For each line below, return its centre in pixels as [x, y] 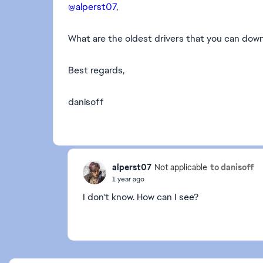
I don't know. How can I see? [141, 197]
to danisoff [232, 167]
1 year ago [128, 179]
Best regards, [96, 70]
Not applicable [181, 167]
